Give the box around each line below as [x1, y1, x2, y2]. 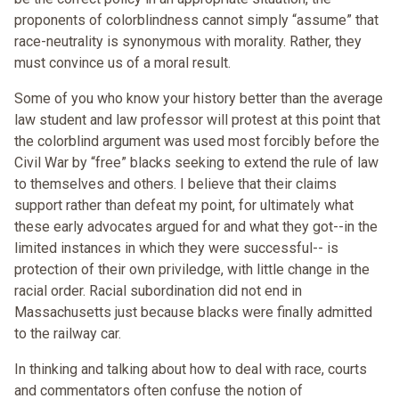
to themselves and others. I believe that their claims [14, 175, 337, 193]
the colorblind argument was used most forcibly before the [14, 133, 379, 151]
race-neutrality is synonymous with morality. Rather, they [14, 33, 362, 51]
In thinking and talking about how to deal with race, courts [14, 361, 367, 379]
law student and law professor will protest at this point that [14, 111, 380, 129]
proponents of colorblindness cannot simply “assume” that [14, 12, 379, 29]
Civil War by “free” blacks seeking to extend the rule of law [14, 154, 379, 172]
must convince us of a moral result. [14, 54, 231, 72]
